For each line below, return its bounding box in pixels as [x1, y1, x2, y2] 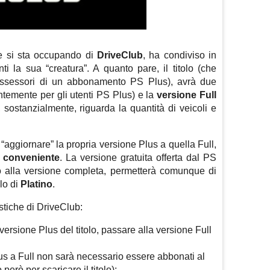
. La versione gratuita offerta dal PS [59, 152, 217, 163]
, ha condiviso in [143, 50, 216, 61]
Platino [20, 179, 52, 190]
